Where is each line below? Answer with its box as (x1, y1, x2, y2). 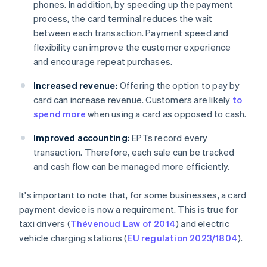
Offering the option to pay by (117, 79, 240, 92)
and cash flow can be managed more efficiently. (33, 160, 230, 173)
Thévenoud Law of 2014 (70, 218, 176, 230)
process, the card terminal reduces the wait (33, 13, 213, 25)
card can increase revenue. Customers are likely (33, 94, 232, 106)
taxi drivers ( (19, 218, 70, 230)
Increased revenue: (33, 79, 118, 92)
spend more (33, 108, 86, 120)
